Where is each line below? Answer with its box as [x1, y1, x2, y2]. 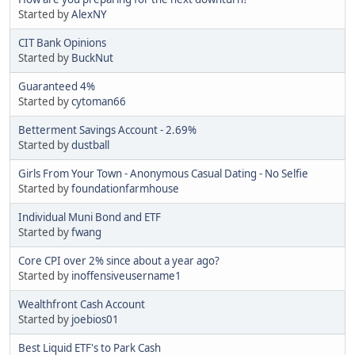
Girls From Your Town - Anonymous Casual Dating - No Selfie [18, 166, 308, 181]
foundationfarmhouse [71, 181, 179, 196]
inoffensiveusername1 [71, 268, 181, 283]
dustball [71, 137, 109, 152]
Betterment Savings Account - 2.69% [18, 122, 197, 137]
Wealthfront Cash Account [18, 296, 145, 311]
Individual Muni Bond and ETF [18, 209, 161, 224]
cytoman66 [71, 94, 126, 109]
